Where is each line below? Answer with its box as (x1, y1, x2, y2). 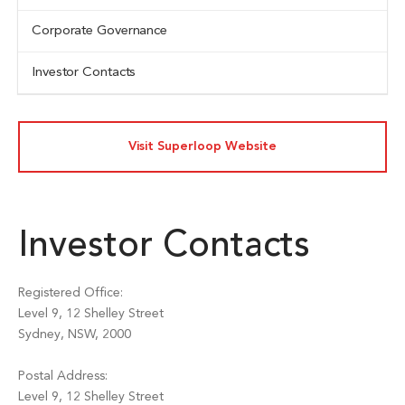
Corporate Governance (32, 24, 167, 38)
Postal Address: (18, 369, 108, 382)
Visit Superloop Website (128, 140, 277, 153)
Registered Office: (18, 286, 123, 299)
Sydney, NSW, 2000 (18, 327, 131, 341)
